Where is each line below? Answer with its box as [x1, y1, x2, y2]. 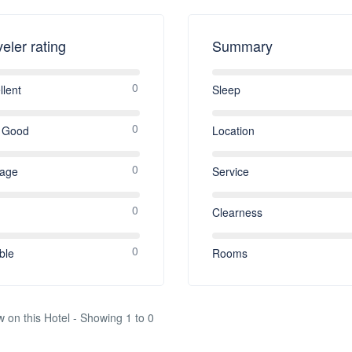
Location [211, 122, 255, 138]
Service [211, 163, 249, 179]
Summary [211, 35, 273, 56]
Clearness [211, 203, 262, 220]
